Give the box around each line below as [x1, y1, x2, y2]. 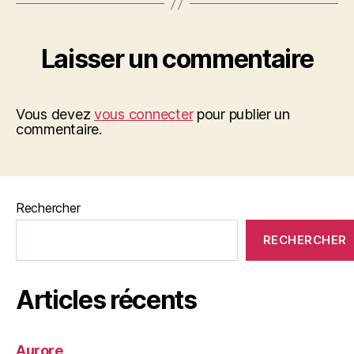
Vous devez [16, 106, 95, 122]
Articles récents [16, 284, 197, 315]
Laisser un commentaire [40, 43, 314, 74]
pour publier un [193, 106, 290, 122]
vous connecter [94, 106, 194, 122]
